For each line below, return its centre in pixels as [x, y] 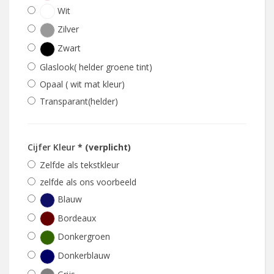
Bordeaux [76, 218]
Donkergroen [83, 237]
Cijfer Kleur [53, 147]
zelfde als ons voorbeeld [88, 182]
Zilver [67, 29]
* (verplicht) [104, 147]
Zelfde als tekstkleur [80, 165]
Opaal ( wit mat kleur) [82, 84]
